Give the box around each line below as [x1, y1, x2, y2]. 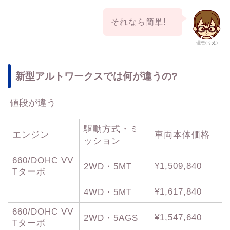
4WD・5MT [84, 187, 132, 197]
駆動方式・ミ [84, 124, 139, 134]
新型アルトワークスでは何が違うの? [15, 70, 178, 82]
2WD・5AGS [84, 213, 138, 223]
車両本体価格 [155, 129, 210, 140]
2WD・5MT [84, 161, 132, 171]
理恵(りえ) [196, 40, 218, 45]
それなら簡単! [111, 17, 175, 26]
